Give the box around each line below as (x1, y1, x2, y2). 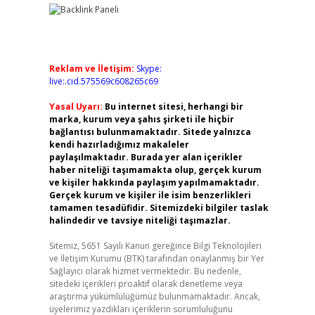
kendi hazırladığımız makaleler (49, 139, 189, 150)
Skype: (136, 63, 162, 75)
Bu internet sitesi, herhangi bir (104, 101, 243, 112)
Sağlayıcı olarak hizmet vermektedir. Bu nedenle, (49, 265, 241, 277)
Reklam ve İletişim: (49, 63, 134, 75)
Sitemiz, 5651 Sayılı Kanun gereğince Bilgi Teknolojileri (49, 240, 262, 252)
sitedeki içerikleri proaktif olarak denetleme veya (49, 278, 243, 290)
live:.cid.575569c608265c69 (49, 75, 158, 87)
